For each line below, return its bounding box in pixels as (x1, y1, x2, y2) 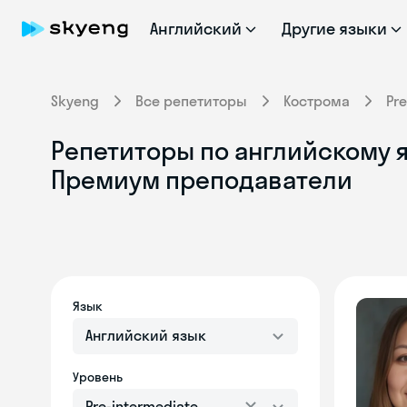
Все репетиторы (135, 92, 247, 110)
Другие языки (281, 18, 388, 39)
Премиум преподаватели (51, 164, 352, 195)
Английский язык (85, 326, 206, 344)
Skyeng (51, 92, 99, 110)
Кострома (283, 92, 350, 110)
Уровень (73, 369, 123, 385)
